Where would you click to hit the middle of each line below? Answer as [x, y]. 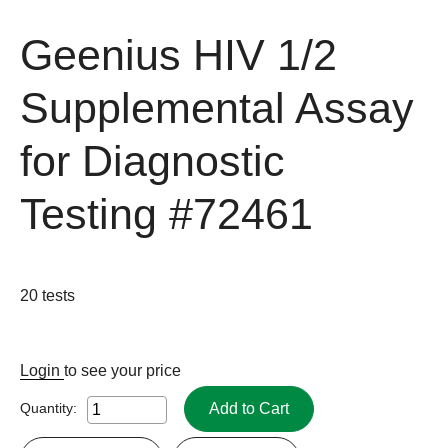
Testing [88, 214]
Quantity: [48, 407]
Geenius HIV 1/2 [178, 55]
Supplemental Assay [217, 108]
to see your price [122, 370]
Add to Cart [249, 408]
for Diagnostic [152, 161]
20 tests [47, 295]
